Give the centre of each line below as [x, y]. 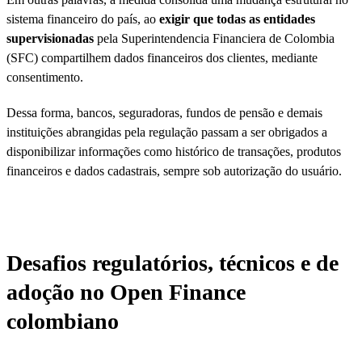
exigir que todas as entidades [237, 19]
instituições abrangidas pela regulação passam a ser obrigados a [167, 132]
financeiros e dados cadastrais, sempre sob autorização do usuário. [174, 170]
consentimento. [45, 77]
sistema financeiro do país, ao [83, 19]
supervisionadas [52, 38]
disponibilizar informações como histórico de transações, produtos [174, 151]
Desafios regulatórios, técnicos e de [173, 263]
